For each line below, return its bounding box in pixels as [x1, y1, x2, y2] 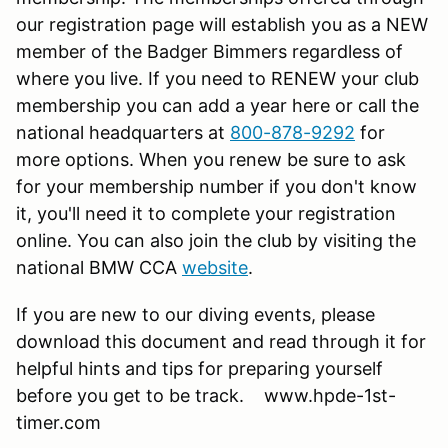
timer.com [16, 411, 101, 433]
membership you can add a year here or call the [16, 94, 419, 116]
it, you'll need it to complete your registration [16, 202, 396, 224]
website [182, 256, 248, 278]
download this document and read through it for [16, 330, 426, 352]
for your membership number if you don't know [16, 175, 417, 197]
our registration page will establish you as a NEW [16, 13, 428, 35]
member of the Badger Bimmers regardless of [16, 40, 403, 62]
